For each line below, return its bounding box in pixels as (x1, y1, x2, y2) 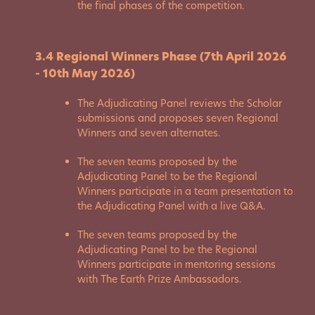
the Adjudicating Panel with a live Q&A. (77, 199, 266, 213)
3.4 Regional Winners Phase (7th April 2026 (35, 49, 287, 65)
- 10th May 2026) (35, 65, 135, 82)
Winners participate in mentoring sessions (77, 257, 276, 271)
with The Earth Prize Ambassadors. (77, 272, 242, 286)
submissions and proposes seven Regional (77, 111, 278, 125)
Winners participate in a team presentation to (77, 184, 293, 198)
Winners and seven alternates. (77, 126, 221, 140)
